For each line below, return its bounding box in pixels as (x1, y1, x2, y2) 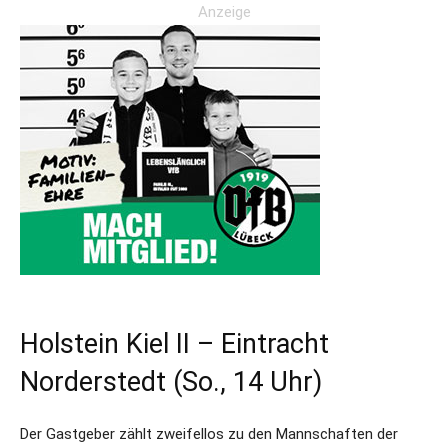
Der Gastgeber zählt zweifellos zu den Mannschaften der (20, 425, 398, 443)
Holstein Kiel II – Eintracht (20, 328, 329, 360)
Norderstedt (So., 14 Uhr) (20, 366, 322, 398)
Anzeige (197, 3, 251, 21)
